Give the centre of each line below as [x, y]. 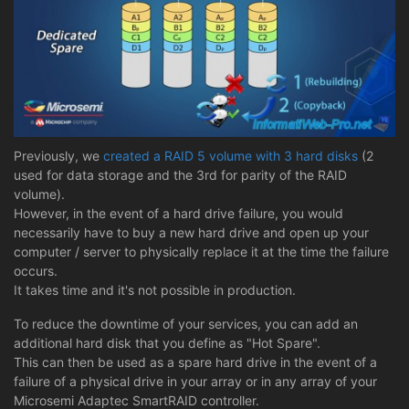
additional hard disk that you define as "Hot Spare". [167, 342]
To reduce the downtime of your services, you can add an [186, 323]
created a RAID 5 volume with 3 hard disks [231, 155]
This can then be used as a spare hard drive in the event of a [195, 362]
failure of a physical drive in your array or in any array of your [195, 381]
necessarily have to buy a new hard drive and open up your [191, 232]
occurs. [36, 270]
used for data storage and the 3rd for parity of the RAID [180, 174]
